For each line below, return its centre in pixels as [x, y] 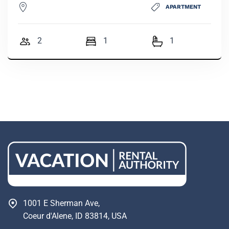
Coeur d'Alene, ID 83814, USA [75, 216]
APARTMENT [183, 7]
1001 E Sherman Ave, [61, 203]
